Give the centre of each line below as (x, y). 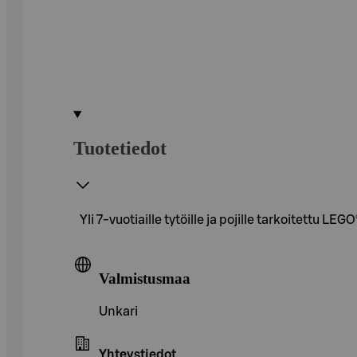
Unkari (118, 312)
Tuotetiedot (120, 148)
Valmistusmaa (145, 278)
